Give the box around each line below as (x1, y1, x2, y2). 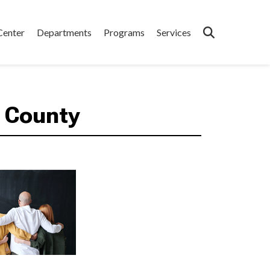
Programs (104, 26, 145, 38)
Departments (37, 26, 92, 38)
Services (157, 26, 191, 38)
